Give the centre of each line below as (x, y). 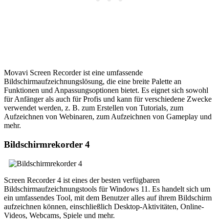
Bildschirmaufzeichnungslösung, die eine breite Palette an (93, 82)
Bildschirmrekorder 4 (47, 144)
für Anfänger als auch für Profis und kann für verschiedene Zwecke (108, 99)
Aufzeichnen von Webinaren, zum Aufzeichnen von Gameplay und (108, 117)
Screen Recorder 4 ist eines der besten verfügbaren (82, 180)
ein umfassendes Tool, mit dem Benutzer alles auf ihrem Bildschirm (108, 197)
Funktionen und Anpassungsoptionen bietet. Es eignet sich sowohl (106, 90)
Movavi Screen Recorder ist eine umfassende (73, 73)
